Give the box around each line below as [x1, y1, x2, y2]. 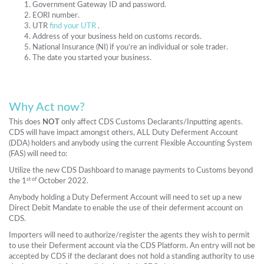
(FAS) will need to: [9, 150, 69, 158]
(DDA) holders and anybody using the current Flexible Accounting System [9, 140, 252, 147]
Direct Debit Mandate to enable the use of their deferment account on [9, 204, 243, 212]
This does [9, 118, 42, 126]
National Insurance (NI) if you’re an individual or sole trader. [32, 44, 228, 51]
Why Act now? [9, 101, 85, 114]
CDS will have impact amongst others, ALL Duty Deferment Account [9, 129, 238, 137]
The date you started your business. [32, 54, 151, 62]
